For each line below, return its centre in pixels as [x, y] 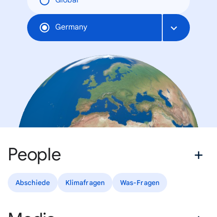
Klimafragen [85, 182]
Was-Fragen [139, 182]
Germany [71, 27]
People [34, 154]
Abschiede [33, 182]
